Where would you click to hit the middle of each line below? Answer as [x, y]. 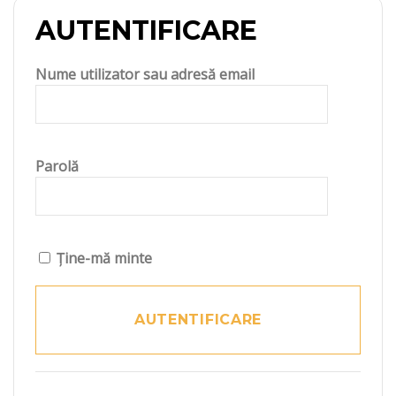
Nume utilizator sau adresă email [145, 74]
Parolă [57, 166]
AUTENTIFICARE [146, 30]
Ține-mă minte [103, 258]
